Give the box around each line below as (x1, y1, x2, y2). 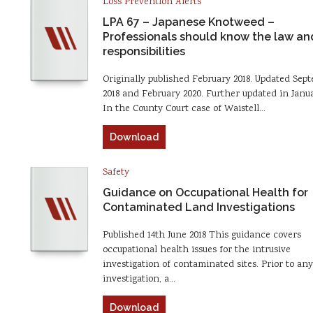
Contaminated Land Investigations (102, 200, 295, 214)
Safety (102, 165, 129, 180)
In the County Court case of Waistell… (102, 101, 265, 116)
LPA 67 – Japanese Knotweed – (102, 15, 275, 29)
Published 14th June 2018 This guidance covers (102, 228, 301, 242)
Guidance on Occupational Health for (102, 185, 308, 199)
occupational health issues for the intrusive (102, 242, 291, 257)
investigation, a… (102, 272, 175, 286)
